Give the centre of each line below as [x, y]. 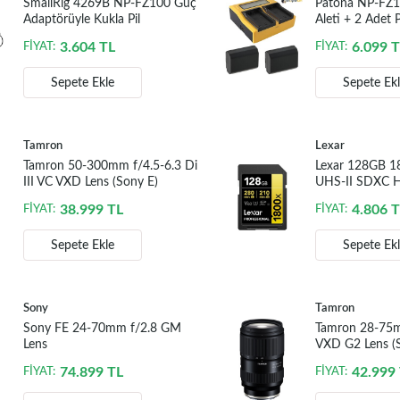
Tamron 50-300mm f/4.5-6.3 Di [110, 167]
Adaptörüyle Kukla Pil [81, 20]
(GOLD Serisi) [353, 199]
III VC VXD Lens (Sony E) [90, 183]
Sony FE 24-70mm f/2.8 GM [102, 329]
